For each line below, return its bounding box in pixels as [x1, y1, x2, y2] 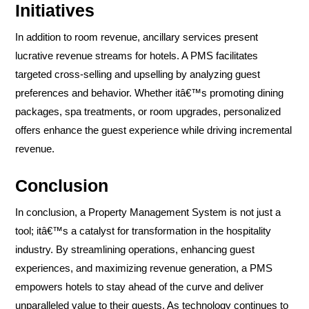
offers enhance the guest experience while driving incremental [15, 123, 292, 136]
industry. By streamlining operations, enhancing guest [15, 243, 255, 255]
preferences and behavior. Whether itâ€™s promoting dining [15, 86, 283, 99]
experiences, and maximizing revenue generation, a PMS [15, 261, 272, 274]
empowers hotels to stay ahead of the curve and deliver [15, 280, 263, 292]
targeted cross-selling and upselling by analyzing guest [15, 68, 260, 80]
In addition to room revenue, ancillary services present [15, 30, 258, 43]
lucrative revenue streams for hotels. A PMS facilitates [15, 49, 258, 61]
